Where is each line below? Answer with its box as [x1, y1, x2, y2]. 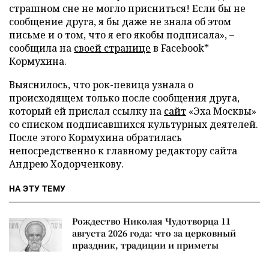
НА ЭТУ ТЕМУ [9, 184, 66, 193]
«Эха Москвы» [189, 104, 256, 118]
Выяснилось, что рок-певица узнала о [9, 78, 193, 91]
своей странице [74, 41, 151, 55]
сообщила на [9, 41, 71, 55]
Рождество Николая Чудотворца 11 [72, 215, 231, 227]
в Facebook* [153, 41, 209, 55]
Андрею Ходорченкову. [9, 157, 124, 171]
